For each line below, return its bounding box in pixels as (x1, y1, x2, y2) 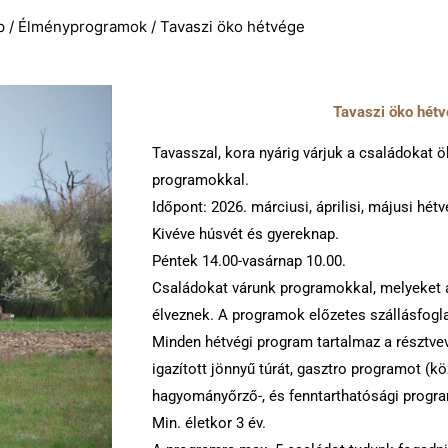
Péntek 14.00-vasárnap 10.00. (152, 251, 346, 270)
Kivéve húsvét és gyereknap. (152, 224, 339, 243)
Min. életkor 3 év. (152, 413, 266, 432)
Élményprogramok (17, 16, 147, 36)
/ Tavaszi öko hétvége (146, 16, 305, 36)
